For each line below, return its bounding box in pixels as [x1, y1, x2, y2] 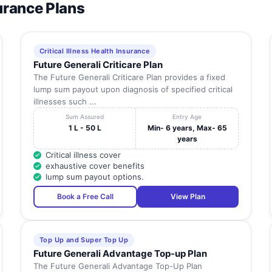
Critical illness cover [45, 150, 121, 160]
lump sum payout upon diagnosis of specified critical [33, 84, 233, 95]
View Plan [170, 192, 205, 202]
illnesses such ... [33, 97, 97, 107]
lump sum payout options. [45, 172, 144, 182]
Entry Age [172, 113, 202, 121]
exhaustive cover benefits [45, 161, 144, 171]
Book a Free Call [56, 192, 114, 202]
